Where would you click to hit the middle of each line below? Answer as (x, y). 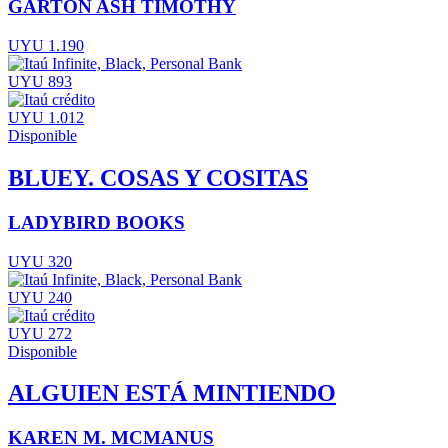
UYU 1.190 (46, 45)
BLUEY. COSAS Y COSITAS (158, 177)
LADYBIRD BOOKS (96, 222)
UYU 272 (40, 333)
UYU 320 (40, 261)
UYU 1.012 (46, 117)
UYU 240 (40, 297)
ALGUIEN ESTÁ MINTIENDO (172, 393)
